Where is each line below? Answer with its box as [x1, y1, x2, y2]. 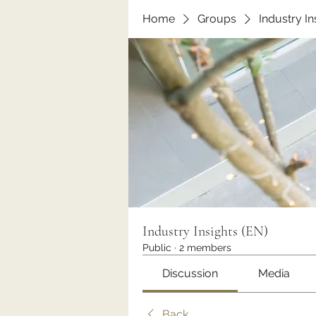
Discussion [162, 267, 219, 280]
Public [142, 242, 171, 253]
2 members [179, 242, 231, 253]
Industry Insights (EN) [142, 223, 268, 240]
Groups [197, 12, 236, 25]
